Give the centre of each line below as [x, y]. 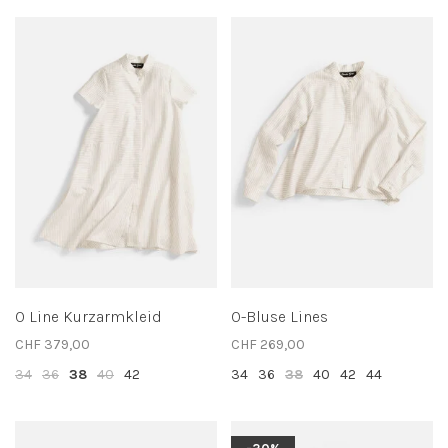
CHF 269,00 [268, 344]
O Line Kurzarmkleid [88, 316]
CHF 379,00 [52, 344]
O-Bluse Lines [279, 316]
